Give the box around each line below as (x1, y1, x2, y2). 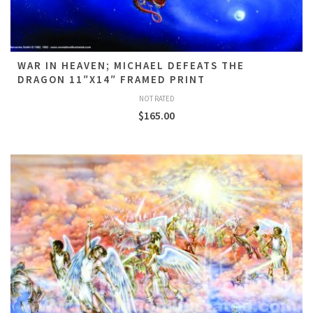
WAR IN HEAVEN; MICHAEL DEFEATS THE (17, 59, 245, 72)
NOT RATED (138, 94, 175, 103)
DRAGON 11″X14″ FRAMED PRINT (17, 73, 205, 86)
